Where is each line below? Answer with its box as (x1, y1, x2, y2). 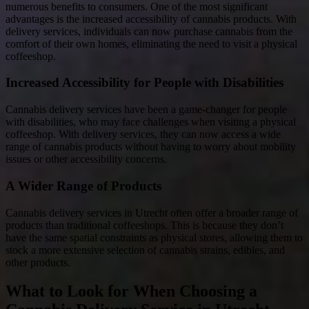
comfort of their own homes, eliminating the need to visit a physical (6, 37, 297, 50)
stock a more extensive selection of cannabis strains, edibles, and (6, 243, 285, 256)
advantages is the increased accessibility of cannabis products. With (6, 12, 297, 25)
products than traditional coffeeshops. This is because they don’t (6, 219, 283, 231)
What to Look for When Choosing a (6, 282, 257, 301)
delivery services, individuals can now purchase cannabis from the (6, 25, 292, 37)
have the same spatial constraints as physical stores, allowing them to (6, 231, 303, 243)
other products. (6, 256, 70, 268)
